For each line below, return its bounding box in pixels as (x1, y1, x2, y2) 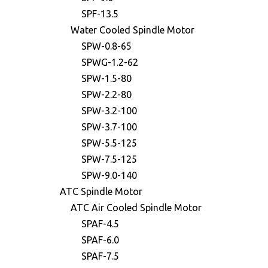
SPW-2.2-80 (81, 89, 132, 100)
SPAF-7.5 (81, 251, 119, 261)
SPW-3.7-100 (81, 121, 137, 132)
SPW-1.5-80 (81, 73, 132, 84)
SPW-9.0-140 (81, 170, 137, 181)
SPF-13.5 (81, 8, 118, 19)
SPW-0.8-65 (81, 41, 132, 51)
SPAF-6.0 (81, 234, 119, 245)
